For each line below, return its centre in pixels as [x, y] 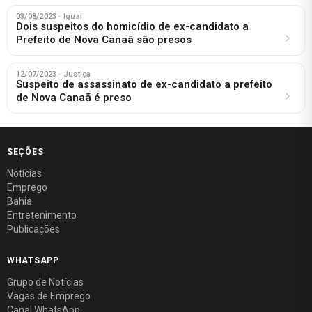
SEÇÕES [25, 151]
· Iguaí [70, 16]
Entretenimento [42, 215]
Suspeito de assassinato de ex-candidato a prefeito [144, 84]
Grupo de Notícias [45, 282]
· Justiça [75, 74]
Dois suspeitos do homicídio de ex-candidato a [132, 26]
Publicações [33, 229]
